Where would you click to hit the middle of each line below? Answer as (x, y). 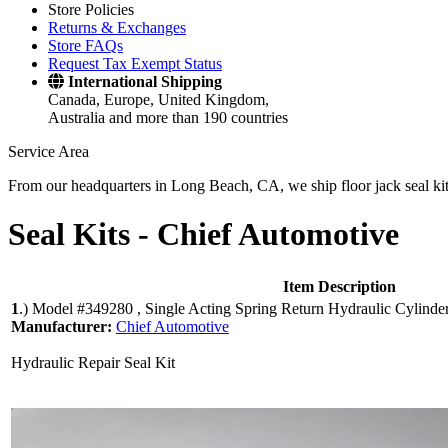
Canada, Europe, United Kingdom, (158, 99)
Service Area (48, 151)
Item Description (339, 286)
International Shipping (145, 81)
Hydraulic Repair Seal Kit (93, 362)
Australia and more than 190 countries (168, 117)
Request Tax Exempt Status (135, 63)
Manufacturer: (63, 326)
